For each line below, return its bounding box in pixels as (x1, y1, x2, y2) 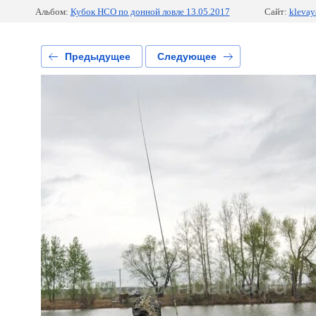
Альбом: (35, 6, 68, 17)
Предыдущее (64, 51, 130, 62)
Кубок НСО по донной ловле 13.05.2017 (70, 6, 230, 17)
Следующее (157, 51, 217, 62)
